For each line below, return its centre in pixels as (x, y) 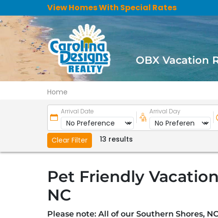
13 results (116, 139)
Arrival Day (165, 111)
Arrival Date (77, 111)
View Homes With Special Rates (112, 8)
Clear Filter (69, 140)
